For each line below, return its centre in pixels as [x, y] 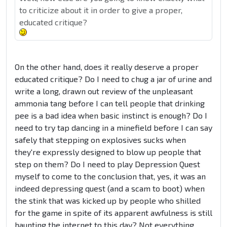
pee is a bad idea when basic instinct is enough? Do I [111, 116]
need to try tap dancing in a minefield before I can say [113, 128]
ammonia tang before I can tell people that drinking [110, 103]
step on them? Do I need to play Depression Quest [107, 164]
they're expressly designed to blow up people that [108, 152]
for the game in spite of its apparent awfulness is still [113, 213]
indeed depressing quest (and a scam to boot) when [110, 188]
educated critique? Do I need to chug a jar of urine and [113, 79]
